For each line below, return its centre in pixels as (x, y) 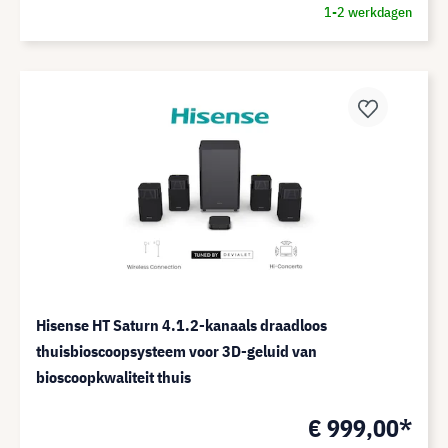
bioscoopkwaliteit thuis (113, 377)
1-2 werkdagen (367, 12)
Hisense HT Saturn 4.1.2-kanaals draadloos (181, 325)
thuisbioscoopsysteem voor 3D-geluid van (176, 351)
